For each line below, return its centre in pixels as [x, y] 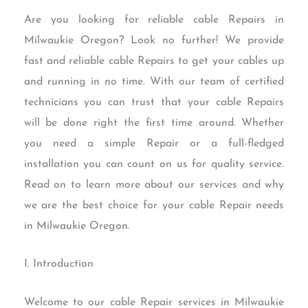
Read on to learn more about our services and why [154, 185]
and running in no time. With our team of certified [154, 81]
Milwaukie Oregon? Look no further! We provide [154, 40]
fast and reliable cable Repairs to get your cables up [154, 61]
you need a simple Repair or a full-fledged [154, 143]
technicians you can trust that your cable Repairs [154, 102]
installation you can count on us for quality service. [154, 164]
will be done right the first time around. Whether [154, 123]
